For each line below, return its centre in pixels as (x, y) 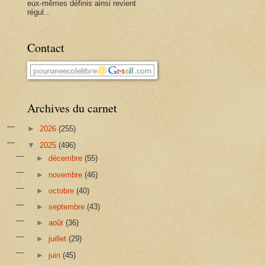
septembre (68, 207)
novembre (67, 174)
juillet (59, 239)
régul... (39, 12)
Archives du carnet (72, 108)
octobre (63, 190)
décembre (67, 159)
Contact (46, 47)
